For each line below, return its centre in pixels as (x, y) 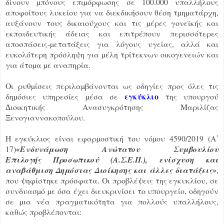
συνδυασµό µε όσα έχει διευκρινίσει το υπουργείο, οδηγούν (112, 190)
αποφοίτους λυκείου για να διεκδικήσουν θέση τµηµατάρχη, (112, 12)
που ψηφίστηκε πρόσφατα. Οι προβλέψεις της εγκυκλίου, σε (112, 180)
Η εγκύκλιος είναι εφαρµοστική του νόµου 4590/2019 (107, 138)
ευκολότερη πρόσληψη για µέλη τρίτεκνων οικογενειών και (112, 54)
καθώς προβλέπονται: (43, 211)
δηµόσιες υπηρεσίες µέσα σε (65, 96)
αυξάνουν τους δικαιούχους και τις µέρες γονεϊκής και (112, 22)
